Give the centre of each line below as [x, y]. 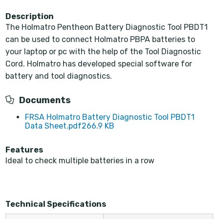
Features [24, 150]
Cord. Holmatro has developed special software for [99, 64]
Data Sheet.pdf [54, 126]
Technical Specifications [56, 204]
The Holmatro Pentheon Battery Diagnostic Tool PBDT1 [107, 27]
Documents [45, 100]
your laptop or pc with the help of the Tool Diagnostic [103, 51]
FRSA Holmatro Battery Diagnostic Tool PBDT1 [110, 117]
